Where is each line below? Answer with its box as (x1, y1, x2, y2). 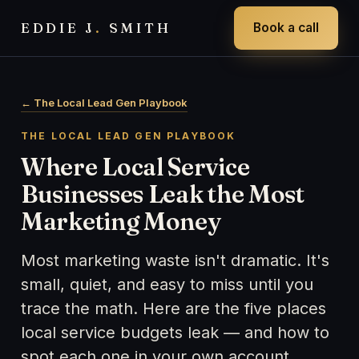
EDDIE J (21, 19, 96, 36)
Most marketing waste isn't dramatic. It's (21, 251, 329, 270)
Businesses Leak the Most (21, 179, 305, 209)
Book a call (253, 20, 319, 35)
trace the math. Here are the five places (21, 299, 326, 318)
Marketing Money (21, 207, 221, 236)
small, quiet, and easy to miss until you (21, 275, 313, 294)
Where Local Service (21, 152, 250, 182)
